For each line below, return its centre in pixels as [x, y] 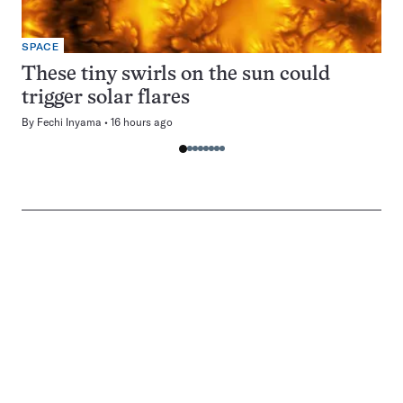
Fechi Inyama [69, 122]
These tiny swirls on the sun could [176, 75]
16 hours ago [142, 122]
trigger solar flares [108, 99]
